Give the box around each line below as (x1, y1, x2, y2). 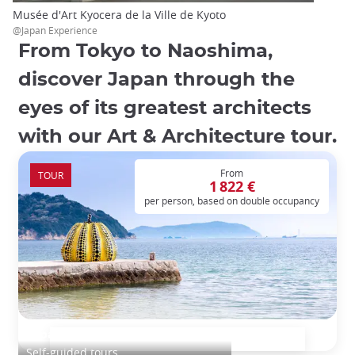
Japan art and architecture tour (26, 329, 212, 341)
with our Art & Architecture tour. (18, 128, 337, 147)
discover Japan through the (18, 71, 295, 90)
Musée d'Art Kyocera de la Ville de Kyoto (13, 7, 226, 23)
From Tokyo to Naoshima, (18, 42, 273, 62)
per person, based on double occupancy (144, 194, 319, 208)
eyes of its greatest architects (18, 99, 311, 119)
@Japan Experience (13, 24, 97, 37)
